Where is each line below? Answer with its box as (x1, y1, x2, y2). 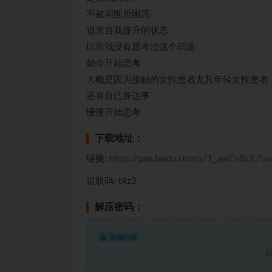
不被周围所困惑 (86, 9, 150, 19)
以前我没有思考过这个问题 (86, 42, 195, 52)
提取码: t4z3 (86, 176, 137, 186)
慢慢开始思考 (86, 107, 141, 117)
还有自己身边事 (86, 91, 150, 101)
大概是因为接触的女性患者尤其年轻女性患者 (86, 75, 268, 84)
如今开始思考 (86, 58, 141, 68)
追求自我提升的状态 (86, 25, 168, 35)
